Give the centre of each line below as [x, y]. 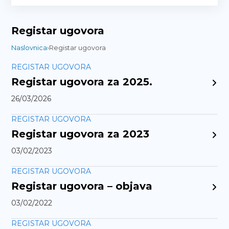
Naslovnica [29, 48]
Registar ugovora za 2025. [82, 82]
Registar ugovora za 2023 [81, 134]
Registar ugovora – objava [82, 186]
